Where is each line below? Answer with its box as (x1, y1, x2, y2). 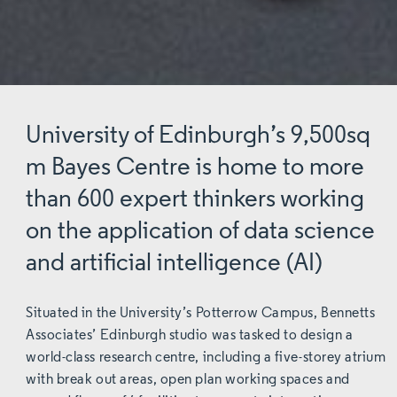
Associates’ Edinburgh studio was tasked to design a (26, 329, 354, 344)
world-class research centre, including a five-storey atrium (26, 351, 386, 366)
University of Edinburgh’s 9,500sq (26, 124, 371, 149)
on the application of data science (26, 220, 376, 245)
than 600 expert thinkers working (26, 188, 365, 213)
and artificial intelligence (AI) (26, 252, 323, 276)
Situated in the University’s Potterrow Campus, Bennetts (26, 307, 376, 322)
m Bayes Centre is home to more (26, 156, 365, 181)
